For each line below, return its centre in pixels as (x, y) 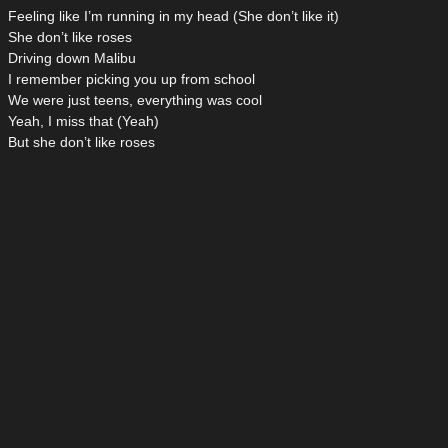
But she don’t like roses (81, 142)
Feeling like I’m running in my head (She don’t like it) (173, 16)
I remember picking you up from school (131, 79)
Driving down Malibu (72, 58)
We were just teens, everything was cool (135, 100)
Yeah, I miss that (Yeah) (83, 121)
